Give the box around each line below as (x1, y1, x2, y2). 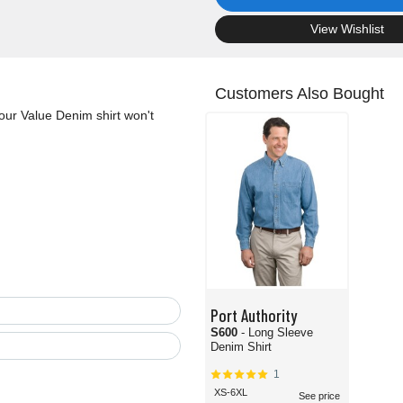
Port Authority (210, 305, 297, 326)
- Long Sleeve (241, 326, 313, 340)
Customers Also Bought (215, 85, 384, 103)
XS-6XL (214, 387, 247, 399)
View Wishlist (310, 22, 385, 37)
